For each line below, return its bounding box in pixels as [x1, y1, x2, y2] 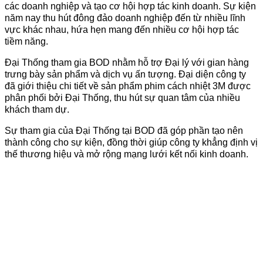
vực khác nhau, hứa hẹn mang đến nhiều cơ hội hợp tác [5, 24, 239, 35]
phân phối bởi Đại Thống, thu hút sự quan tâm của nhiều [5, 92, 240, 103]
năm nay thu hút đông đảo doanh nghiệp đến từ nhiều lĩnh [5, 12, 245, 23]
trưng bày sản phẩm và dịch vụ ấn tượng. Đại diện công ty [5, 69, 246, 79]
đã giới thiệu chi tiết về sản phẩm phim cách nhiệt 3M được [5, 80, 251, 91]
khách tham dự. [5, 104, 69, 114]
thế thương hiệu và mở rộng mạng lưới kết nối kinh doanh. [5, 149, 248, 159]
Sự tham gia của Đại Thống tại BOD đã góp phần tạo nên [5, 125, 243, 136]
